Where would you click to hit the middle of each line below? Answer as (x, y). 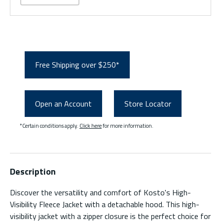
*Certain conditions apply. (50, 126)
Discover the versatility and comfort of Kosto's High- (100, 193)
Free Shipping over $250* (77, 65)
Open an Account (63, 104)
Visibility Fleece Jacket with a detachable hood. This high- (105, 204)
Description (33, 172)
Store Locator (148, 104)
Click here (91, 126)
